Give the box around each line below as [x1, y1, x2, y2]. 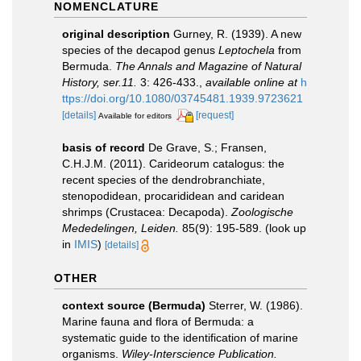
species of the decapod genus [62, 43, 218, 56]
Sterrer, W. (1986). [209, 298, 303, 312]
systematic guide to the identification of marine [62, 330, 298, 344]
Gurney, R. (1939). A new [173, 27, 301, 40]
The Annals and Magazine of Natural [115, 59, 301, 73]
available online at [205, 75, 297, 89]
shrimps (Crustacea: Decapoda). [62, 205, 231, 218]
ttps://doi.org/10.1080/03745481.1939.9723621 [62, 91, 303, 105]
